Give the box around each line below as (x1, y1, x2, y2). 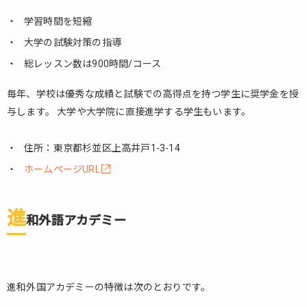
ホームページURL (24, 164, 100, 175)
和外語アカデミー (26, 213, 126, 228)
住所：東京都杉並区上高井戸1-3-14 (24, 143, 180, 153)
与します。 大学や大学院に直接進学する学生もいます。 (7, 106, 251, 117)
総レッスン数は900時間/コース (24, 58, 162, 69)
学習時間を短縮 (24, 16, 93, 27)
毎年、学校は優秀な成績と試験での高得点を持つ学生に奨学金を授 (7, 88, 299, 99)
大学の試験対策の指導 (24, 37, 121, 48)
